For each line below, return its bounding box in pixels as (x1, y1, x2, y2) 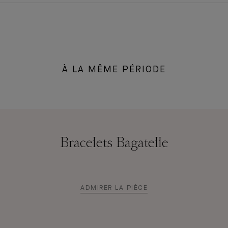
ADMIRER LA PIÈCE (80, 185, 148, 192)
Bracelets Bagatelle (60, 137, 168, 150)
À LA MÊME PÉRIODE (62, 65, 166, 75)
